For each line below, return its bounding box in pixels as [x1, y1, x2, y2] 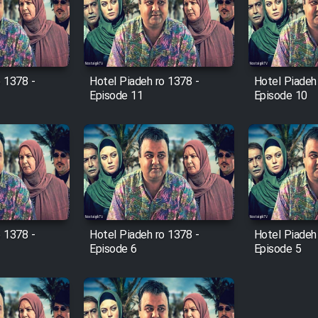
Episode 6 [89, 241, 137, 259]
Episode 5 [253, 241, 302, 259]
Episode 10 [253, 87, 307, 106]
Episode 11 [89, 87, 143, 106]
